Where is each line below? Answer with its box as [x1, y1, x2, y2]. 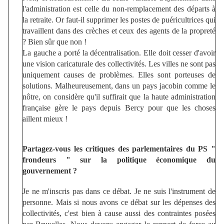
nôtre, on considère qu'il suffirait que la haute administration [22, 92, 215, 101]
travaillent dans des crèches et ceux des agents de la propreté [22, 26, 215, 35]
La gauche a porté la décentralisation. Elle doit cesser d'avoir [22, 48, 215, 57]
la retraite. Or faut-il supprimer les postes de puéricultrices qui [22, 15, 215, 24]
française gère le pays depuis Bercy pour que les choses [22, 103, 215, 112]
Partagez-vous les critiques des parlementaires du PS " [22, 144, 215, 153]
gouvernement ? [22, 166, 77, 175]
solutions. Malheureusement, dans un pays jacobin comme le [22, 81, 215, 90]
